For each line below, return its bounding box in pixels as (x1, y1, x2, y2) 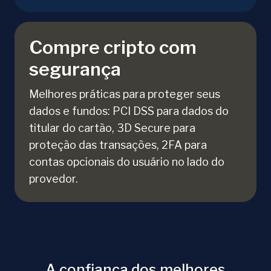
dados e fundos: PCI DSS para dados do (29, 105, 229, 118)
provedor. (29, 172, 78, 186)
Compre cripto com (29, 36, 197, 59)
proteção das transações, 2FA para (29, 139, 207, 152)
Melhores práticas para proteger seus (29, 88, 220, 101)
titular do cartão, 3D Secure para (29, 122, 195, 135)
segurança (29, 58, 121, 80)
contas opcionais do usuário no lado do (29, 155, 224, 169)
